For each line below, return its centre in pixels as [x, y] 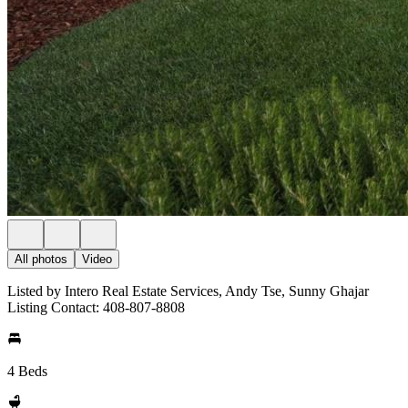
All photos [41, 259]
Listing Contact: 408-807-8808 [96, 307]
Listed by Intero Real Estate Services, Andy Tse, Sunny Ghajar [188, 291]
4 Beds [27, 371]
